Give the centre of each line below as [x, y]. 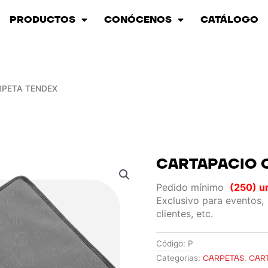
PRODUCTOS [42, 20]
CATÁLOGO [229, 20]
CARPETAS [224, 259]
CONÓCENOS [138, 20]
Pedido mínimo [193, 187]
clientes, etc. [185, 213]
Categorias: [179, 258]
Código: [172, 244]
